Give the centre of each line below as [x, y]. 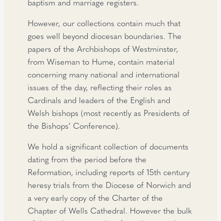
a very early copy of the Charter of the [95, 198]
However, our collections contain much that [104, 23]
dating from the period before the [87, 159]
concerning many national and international [104, 74]
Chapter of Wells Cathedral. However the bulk [110, 211]
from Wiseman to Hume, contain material [101, 61]
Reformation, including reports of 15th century [109, 172]
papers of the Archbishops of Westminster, [103, 48]
